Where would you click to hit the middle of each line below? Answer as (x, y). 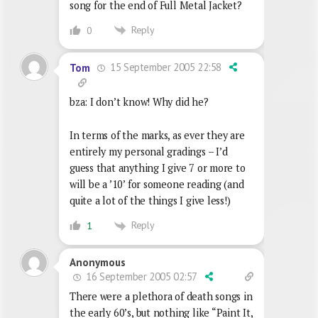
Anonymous (98, 262)
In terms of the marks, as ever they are (157, 136)
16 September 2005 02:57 (141, 276)
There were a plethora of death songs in (161, 296)
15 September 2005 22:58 (165, 67)
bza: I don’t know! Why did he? (139, 102)
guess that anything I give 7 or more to (158, 168)
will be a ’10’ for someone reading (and (157, 185)
